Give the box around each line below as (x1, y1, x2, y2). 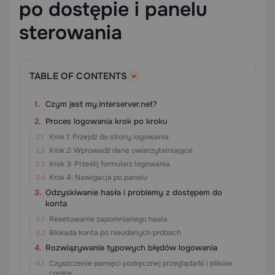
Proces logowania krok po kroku (45, 116, 168, 126)
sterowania (19, 20, 122, 45)
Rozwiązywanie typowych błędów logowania (45, 242, 217, 253)
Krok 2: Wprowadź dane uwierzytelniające (49, 145, 193, 155)
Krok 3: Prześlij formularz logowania (49, 159, 170, 169)
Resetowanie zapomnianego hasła (49, 214, 168, 224)
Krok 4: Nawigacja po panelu (49, 172, 147, 182)
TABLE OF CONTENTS (29, 70, 128, 82)
